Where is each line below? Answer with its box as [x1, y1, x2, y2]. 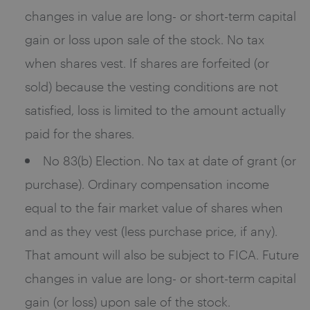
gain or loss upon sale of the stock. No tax [25, 30, 264, 48]
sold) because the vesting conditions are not [25, 77, 278, 95]
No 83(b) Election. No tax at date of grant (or [43, 152, 296, 169]
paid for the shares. [25, 125, 134, 142]
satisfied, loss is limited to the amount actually [25, 101, 286, 118]
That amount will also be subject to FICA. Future [25, 246, 299, 263]
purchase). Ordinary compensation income [25, 175, 269, 192]
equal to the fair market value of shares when [25, 199, 283, 216]
